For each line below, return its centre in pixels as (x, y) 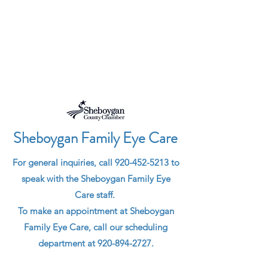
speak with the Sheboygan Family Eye (96, 179)
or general (39, 162)
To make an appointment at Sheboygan (96, 211)
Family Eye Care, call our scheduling (96, 227)
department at (68, 243)
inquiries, (78, 162)
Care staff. (96, 195)
